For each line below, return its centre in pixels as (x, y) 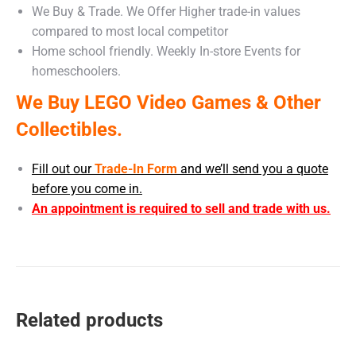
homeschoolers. (76, 71)
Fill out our (62, 168)
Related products (89, 320)
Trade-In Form (134, 168)
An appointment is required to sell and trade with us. (181, 208)
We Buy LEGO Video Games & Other (168, 102)
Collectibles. (69, 129)
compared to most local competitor (130, 31)
